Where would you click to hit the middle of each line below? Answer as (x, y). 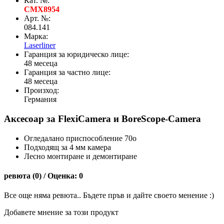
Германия (40, 99)
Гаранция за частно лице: (67, 72)
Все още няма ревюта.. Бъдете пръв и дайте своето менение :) (109, 195)
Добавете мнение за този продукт (61, 212)
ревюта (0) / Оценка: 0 (43, 176)
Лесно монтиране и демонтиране (80, 156)
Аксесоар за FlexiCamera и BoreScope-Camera (102, 119)
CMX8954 (42, 9)
